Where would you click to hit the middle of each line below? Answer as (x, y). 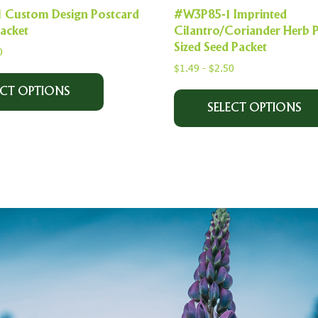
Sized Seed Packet (221, 48)
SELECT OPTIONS (255, 108)
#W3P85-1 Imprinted (231, 15)
